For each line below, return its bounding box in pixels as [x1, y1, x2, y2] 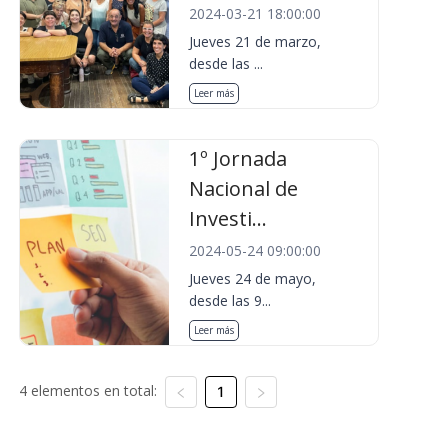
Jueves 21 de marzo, [189, 32, 322, 51]
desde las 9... [189, 291, 272, 310]
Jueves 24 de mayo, [189, 269, 317, 288]
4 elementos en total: [18, 381, 157, 400]
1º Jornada [189, 145, 288, 172]
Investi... [189, 205, 268, 232]
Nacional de [189, 175, 299, 202]
